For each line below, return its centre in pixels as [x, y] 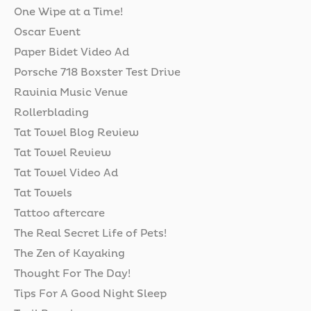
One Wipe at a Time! [68, 12]
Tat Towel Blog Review [76, 133]
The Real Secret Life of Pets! [90, 233]
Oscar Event [47, 32]
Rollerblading [51, 112]
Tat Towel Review [62, 153]
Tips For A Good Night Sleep [90, 294]
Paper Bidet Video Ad [72, 52]
